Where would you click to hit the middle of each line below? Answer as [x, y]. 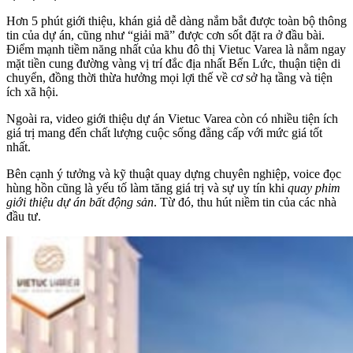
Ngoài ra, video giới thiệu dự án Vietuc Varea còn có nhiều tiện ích [172, 118]
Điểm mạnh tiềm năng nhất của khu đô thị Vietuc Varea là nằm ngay [176, 49]
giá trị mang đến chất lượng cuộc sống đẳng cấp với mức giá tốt [164, 132]
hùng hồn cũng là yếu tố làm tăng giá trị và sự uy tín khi [147, 188]
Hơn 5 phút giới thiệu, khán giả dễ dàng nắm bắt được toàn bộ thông [176, 20]
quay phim [314, 188]
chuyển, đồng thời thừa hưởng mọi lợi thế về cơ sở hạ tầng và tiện [169, 77]
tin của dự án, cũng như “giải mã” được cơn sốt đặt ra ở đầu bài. [165, 35]
